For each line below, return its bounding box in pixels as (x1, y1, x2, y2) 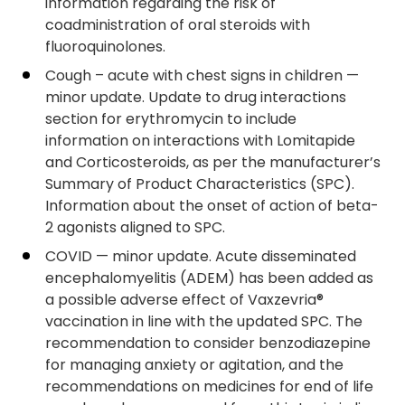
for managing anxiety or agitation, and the (45, 354, 344, 375)
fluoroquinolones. (45, 36, 165, 57)
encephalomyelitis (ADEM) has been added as (45, 268, 373, 288)
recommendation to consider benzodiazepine (45, 333, 371, 353)
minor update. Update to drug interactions (45, 87, 346, 108)
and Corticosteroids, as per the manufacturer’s (45, 152, 381, 173)
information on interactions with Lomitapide (45, 130, 355, 151)
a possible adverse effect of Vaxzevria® (45, 289, 324, 310)
